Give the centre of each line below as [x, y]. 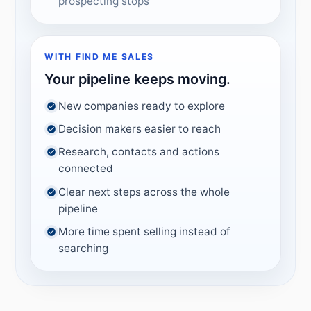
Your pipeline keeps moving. [138, 79]
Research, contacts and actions [139, 152]
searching [84, 248]
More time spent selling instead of [145, 231]
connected [86, 169]
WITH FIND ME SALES [100, 57]
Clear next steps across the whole [144, 192]
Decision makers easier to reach [140, 129]
